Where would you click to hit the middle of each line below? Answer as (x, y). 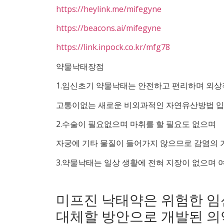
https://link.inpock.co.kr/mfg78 (113, 47)
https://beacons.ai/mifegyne (108, 28)
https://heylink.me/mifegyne (109, 9)
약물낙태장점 (80, 66)
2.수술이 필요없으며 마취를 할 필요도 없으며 (136, 124)
